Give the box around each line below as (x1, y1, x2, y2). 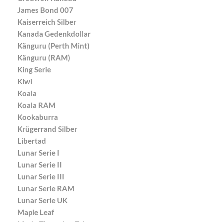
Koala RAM (17, 100, 55, 110)
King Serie (17, 64, 51, 74)
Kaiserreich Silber (17, 17, 76, 26)
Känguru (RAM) (17, 53, 70, 62)
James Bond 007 (17, 5, 73, 14)
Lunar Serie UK (17, 195, 67, 205)
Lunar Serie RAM (17, 183, 74, 193)
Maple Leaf (17, 207, 54, 217)
